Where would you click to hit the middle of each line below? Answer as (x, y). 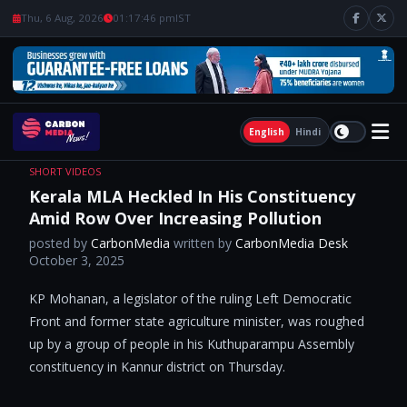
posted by (60, 243)
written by (203, 243)
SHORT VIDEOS (65, 171)
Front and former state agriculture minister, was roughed (197, 321)
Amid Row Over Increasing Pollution (175, 218)
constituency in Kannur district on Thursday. (159, 366)
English (267, 131)
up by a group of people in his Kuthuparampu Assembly (192, 343)
